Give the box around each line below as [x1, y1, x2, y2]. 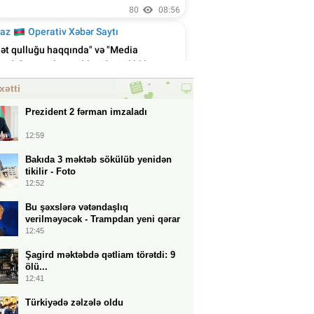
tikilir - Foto [25, 166, 76, 177]
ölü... [25, 261, 48, 272]
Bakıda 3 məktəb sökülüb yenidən [25, 154, 172, 165]
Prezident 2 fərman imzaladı [25, 107, 147, 117]
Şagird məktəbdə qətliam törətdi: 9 [25, 250, 175, 260]
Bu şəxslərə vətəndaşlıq [25, 202, 128, 212]
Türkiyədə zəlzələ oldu [25, 297, 123, 308]
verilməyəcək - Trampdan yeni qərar [25, 214, 180, 224]
